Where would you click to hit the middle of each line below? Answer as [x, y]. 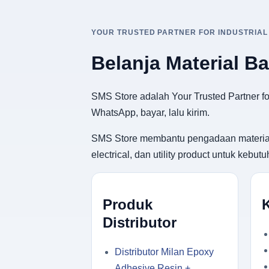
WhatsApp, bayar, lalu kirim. [150, 112]
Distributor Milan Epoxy [164, 252]
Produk [128, 204]
